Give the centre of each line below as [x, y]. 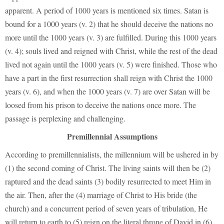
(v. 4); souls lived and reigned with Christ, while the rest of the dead [111, 50]
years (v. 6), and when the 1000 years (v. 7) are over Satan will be [107, 91]
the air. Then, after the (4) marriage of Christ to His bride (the [101, 194]
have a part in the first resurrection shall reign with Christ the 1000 [109, 77]
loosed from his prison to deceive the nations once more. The [100, 104]
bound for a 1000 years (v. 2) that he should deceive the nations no [109, 23]
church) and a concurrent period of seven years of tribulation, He [106, 208]
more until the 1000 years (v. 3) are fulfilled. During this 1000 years [111, 37]
